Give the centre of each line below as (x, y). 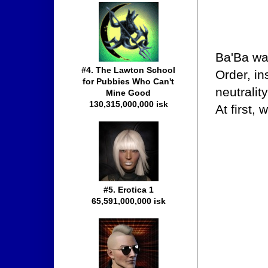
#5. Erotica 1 (129, 190)
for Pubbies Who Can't (129, 82)
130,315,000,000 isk (129, 104)
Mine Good (129, 93)
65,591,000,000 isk (129, 201)
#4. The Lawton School (129, 70)
